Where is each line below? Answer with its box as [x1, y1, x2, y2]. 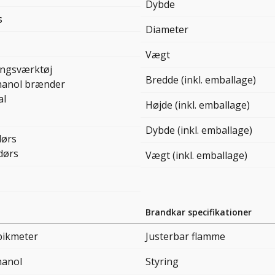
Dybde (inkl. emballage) [145, 123, 252, 137]
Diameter [145, 23, 188, 37]
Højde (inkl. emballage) [145, 98, 250, 112]
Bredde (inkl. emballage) [145, 73, 256, 87]
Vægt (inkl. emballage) [145, 149, 247, 163]
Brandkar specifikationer [145, 206, 252, 219]
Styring [145, 255, 179, 269]
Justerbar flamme [145, 230, 225, 244]
